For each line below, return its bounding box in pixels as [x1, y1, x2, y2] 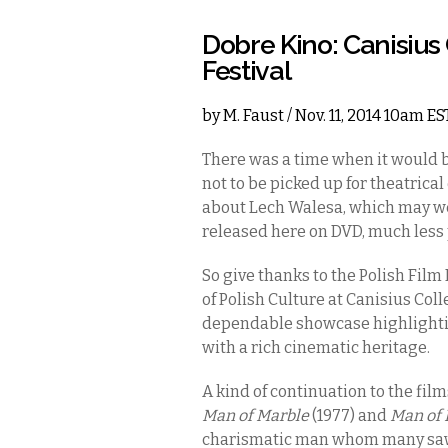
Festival [202, 55, 291, 86]
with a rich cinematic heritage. [202, 338, 433, 357]
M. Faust [223, 106, 284, 125]
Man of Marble [202, 406, 312, 425]
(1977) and [312, 406, 390, 425]
